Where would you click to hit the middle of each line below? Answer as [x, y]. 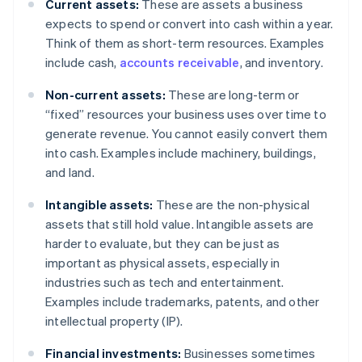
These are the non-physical [232, 205]
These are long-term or [232, 95]
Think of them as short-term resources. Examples [185, 43]
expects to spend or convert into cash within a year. [189, 24]
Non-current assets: [105, 95]
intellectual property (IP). [114, 321]
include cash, [82, 63]
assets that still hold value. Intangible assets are [180, 224]
